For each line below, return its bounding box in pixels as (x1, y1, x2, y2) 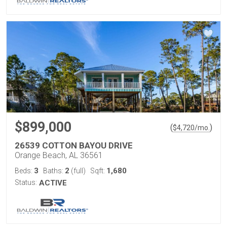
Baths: (43, 167, 65, 175)
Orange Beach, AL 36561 (15, 150, 103, 160)
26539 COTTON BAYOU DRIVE (15, 140, 133, 150)
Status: (15, 178, 37, 186)
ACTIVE (39, 178, 67, 187)
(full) (69, 167, 86, 175)
